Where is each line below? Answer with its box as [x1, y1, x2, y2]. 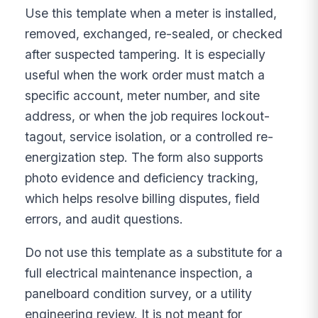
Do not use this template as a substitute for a [25, 244, 283, 260]
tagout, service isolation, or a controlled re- [25, 129, 274, 145]
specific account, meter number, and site [25, 88, 261, 104]
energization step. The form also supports [25, 150, 264, 165]
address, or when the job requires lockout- [25, 109, 270, 124]
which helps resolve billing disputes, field [25, 191, 261, 207]
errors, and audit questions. [25, 212, 184, 227]
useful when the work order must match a [25, 67, 265, 83]
